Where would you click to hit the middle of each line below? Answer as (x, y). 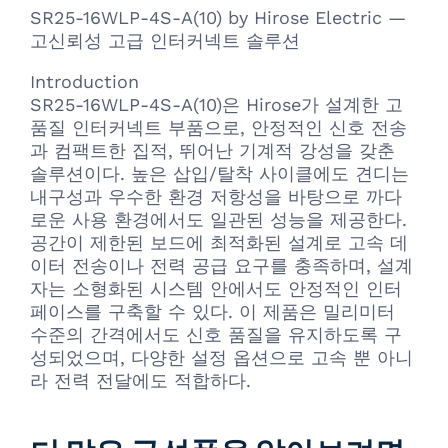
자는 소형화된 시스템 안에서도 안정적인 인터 (216, 288)
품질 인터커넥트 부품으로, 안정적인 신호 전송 (218, 127)
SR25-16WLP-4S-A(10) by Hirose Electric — (218, 17)
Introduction (84, 81)
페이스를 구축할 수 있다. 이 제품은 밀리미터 (212, 311)
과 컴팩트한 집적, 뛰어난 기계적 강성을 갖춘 (212, 150)
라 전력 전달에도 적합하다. (140, 380)
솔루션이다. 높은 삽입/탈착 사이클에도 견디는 (219, 173)
